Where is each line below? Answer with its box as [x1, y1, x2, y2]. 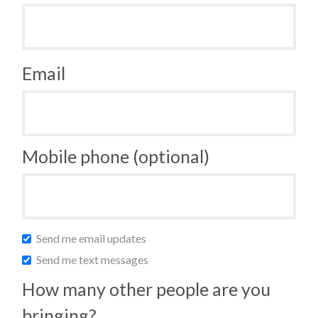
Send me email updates [34, 231, 147, 246]
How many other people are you [22, 278, 271, 300]
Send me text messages [34, 253, 149, 267]
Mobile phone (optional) [22, 146, 210, 168]
